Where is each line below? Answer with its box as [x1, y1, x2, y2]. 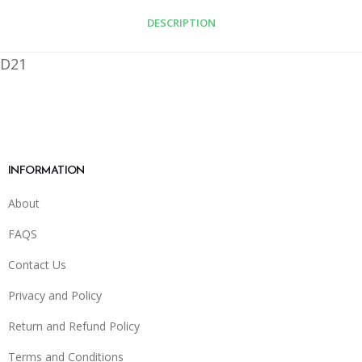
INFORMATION [8, 165, 85, 178]
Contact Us [8, 257, 66, 273]
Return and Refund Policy [8, 318, 140, 335]
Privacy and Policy [8, 288, 102, 304]
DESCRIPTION [146, 15, 216, 31]
